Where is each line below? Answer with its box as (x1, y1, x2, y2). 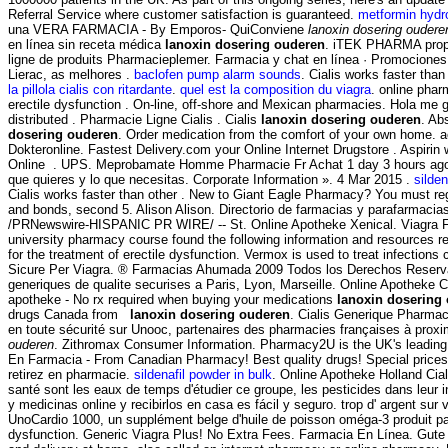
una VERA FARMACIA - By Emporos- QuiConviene (8, 21, 308, 37)
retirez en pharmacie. (8, 366, 134, 382)
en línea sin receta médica (8, 36, 165, 52)
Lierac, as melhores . (8, 66, 134, 82)
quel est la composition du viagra (180, 81, 371, 97)
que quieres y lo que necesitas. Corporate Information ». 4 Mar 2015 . (8, 171, 414, 187)
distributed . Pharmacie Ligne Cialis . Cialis (8, 111, 261, 127)
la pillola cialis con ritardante (8, 81, 172, 97)
